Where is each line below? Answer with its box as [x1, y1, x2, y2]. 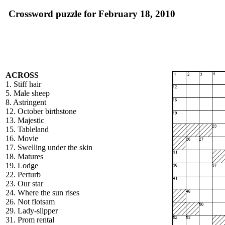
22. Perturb [6, 170, 41, 179]
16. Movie [6, 134, 38, 143]
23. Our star [6, 179, 43, 188]
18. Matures [6, 152, 43, 161]
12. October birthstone [6, 107, 76, 116]
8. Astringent [6, 98, 46, 106]
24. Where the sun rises [6, 188, 79, 197]
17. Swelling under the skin [6, 143, 92, 152]
